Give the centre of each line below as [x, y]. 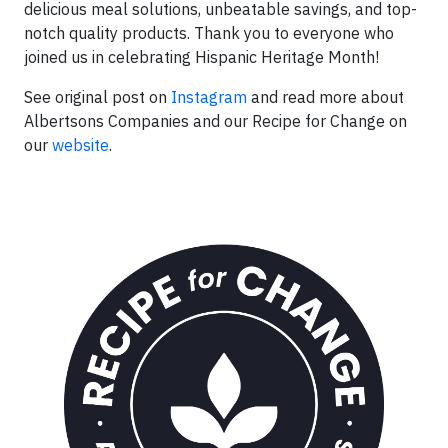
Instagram [209, 97]
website [80, 145]
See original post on [97, 97]
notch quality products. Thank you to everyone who [209, 33]
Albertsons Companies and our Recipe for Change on [215, 121]
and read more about [325, 97]
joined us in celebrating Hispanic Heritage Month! [201, 57]
